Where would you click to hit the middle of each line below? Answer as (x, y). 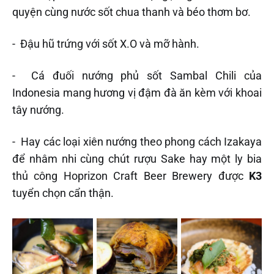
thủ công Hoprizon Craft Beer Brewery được (131, 176)
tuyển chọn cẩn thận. (63, 193)
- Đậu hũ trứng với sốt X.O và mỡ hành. (106, 43)
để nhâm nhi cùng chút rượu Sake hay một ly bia (137, 158)
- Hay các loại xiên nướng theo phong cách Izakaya (137, 141)
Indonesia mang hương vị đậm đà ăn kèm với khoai (137, 92)
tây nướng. (38, 109)
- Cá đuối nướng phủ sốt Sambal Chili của (137, 75)
